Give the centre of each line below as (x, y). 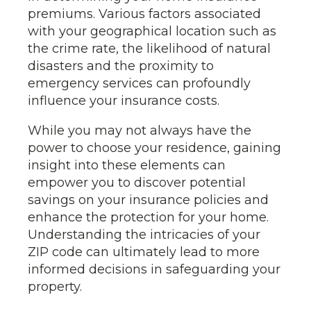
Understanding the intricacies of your (144, 235)
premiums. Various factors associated (144, 14)
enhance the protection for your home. (148, 217)
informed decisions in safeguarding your (154, 269)
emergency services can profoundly (139, 83)
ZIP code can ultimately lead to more (144, 252)
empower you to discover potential (137, 183)
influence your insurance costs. (125, 101)
